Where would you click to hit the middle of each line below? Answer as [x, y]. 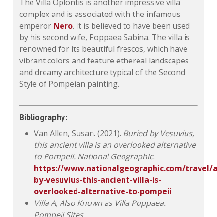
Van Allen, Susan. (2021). [79, 133]
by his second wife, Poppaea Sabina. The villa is [105, 38]
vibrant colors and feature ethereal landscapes [104, 61]
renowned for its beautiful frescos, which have [104, 49]
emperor [37, 26]
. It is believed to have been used [132, 26]
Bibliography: [44, 117]
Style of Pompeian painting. [70, 84]
